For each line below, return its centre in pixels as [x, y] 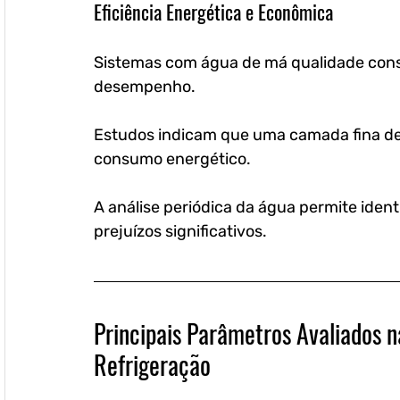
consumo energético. [174, 159]
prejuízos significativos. [180, 232]
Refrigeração [152, 365]
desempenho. [146, 87]
